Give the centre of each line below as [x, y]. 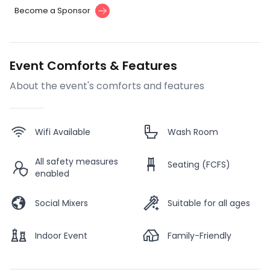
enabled [52, 174]
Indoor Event [61, 236]
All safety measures [77, 162]
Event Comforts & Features [93, 66]
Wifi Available [63, 132]
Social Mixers [61, 203]
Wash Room [193, 132]
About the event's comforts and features [107, 86]
